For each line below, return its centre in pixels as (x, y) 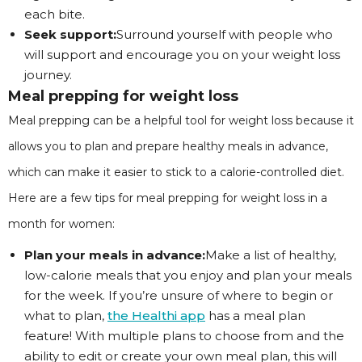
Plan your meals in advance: (115, 255)
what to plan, (66, 316)
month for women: (61, 224)
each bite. (55, 14)
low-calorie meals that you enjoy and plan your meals (188, 275)
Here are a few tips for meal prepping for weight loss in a (168, 198)
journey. (48, 75)
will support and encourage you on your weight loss (182, 55)
